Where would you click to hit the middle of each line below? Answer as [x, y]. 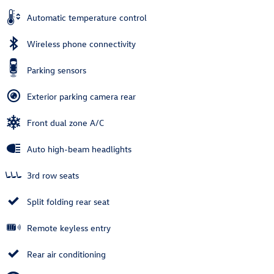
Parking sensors [57, 70]
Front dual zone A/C [65, 123]
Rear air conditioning [66, 254]
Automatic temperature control [87, 18]
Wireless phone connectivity [81, 44]
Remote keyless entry [69, 228]
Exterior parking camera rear [81, 97]
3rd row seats [53, 176]
